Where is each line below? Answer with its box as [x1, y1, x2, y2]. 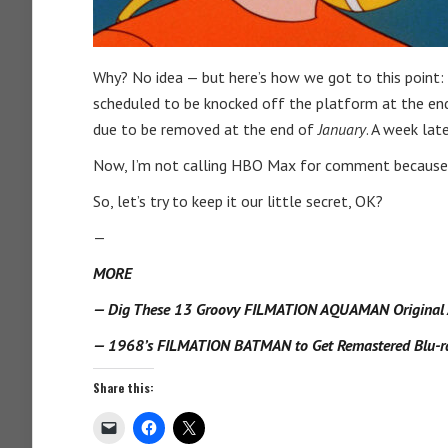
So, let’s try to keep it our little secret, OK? [93, 191, 383, 211]
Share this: [93, 379, 154, 396]
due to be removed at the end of [93, 119, 314, 139]
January [314, 119, 366, 139]
